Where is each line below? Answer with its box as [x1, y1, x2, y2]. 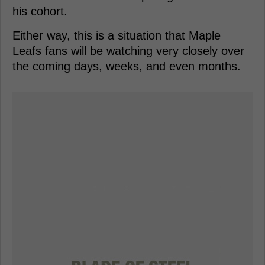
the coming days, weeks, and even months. [12, 59, 241, 73]
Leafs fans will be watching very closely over [12, 44, 244, 57]
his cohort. [12, 4, 67, 18]
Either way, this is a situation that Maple [12, 28, 221, 42]
